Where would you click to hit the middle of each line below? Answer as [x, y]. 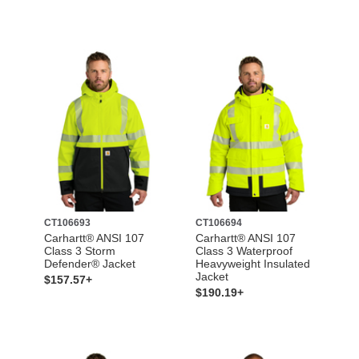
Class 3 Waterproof [244, 251]
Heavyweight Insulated [253, 264]
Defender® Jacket [89, 264]
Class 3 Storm [79, 251]
